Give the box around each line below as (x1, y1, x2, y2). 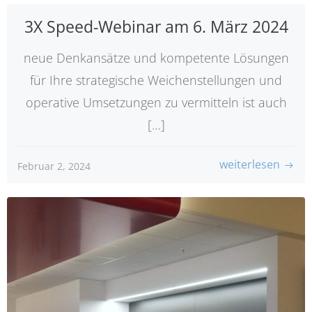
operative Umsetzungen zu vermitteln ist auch (25, 93, 287, 111)
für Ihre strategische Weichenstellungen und (30, 71, 282, 88)
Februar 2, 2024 (17, 159, 91, 173)
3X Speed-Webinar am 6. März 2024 (24, 15, 288, 38)
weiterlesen (219, 157, 280, 173)
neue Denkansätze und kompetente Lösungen (23, 49, 289, 66)
